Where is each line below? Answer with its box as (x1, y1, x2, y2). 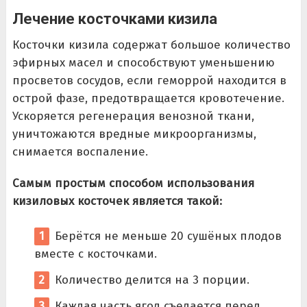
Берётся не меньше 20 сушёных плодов (54, 229, 282, 244)
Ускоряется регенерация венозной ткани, (12, 108, 254, 123)
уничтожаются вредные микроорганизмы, (12, 126, 256, 141)
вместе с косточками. (34, 247, 157, 262)
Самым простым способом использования (12, 175, 254, 191)
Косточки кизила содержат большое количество (12, 37, 291, 52)
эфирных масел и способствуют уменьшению (12, 55, 275, 70)
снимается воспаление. (12, 144, 148, 159)
